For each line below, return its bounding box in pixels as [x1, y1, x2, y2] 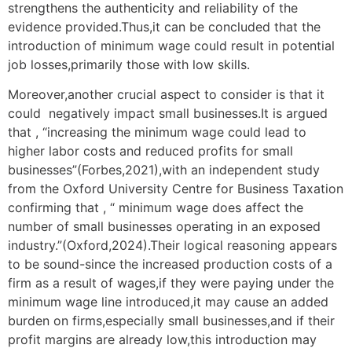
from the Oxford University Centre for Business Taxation [8, 181, 343, 197]
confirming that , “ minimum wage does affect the [8, 200, 303, 216]
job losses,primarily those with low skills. [8, 56, 250, 72]
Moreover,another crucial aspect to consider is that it [8, 86, 324, 103]
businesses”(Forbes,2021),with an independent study [8, 162, 320, 178]
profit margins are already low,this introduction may [8, 332, 317, 348]
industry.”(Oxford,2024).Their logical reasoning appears [8, 237, 337, 254]
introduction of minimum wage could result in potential [8, 37, 335, 53]
